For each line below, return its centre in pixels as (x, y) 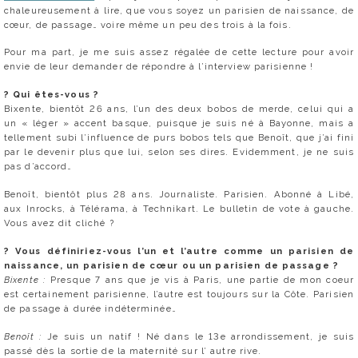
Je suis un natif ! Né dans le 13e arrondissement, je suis (201, 336)
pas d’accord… (38, 167)
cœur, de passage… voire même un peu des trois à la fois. (148, 24)
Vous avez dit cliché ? (59, 223)
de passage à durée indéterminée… (90, 308)
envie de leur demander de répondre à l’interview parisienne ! (159, 67)
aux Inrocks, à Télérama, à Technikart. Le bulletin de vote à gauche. (179, 208)
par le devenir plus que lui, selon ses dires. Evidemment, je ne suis (179, 152)
